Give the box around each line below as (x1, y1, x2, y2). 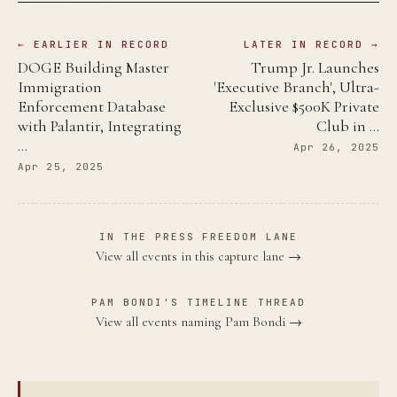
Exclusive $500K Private (229, 96, 379, 116)
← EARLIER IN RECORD (18, 37, 169, 51)
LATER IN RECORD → (244, 37, 379, 51)
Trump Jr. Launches (251, 57, 379, 77)
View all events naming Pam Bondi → (95, 313, 302, 330)
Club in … (316, 115, 379, 136)
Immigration (18, 76, 102, 97)
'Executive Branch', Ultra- (214, 76, 379, 97)
